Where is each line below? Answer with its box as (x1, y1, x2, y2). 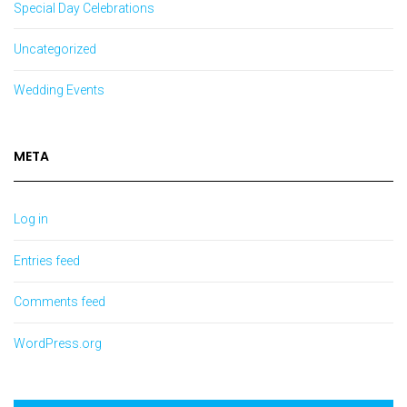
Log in (14, 212, 48, 227)
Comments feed (14, 294, 105, 310)
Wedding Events (14, 83, 104, 98)
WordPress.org (14, 335, 102, 351)
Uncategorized (14, 41, 96, 56)
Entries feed (14, 253, 80, 268)
